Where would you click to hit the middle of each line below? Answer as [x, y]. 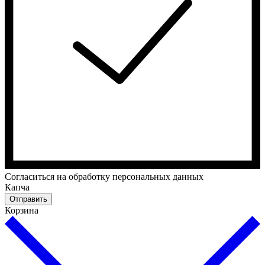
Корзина [22, 210]
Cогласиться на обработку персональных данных [104, 176]
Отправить [28, 199]
